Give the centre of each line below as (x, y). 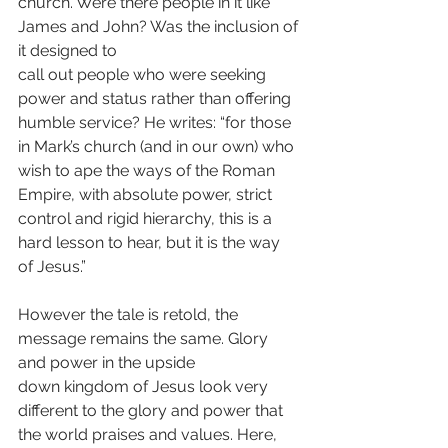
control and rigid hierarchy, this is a (147, 218)
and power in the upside (106, 362)
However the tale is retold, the (130, 314)
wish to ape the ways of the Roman (148, 170)
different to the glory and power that (152, 410)
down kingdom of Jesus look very (145, 386)
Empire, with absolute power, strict (147, 194)
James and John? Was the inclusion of (160, 26)
